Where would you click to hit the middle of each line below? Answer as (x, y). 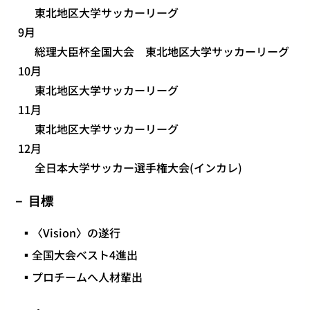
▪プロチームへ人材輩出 (82, 277)
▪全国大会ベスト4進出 (80, 255)
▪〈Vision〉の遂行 (71, 233)
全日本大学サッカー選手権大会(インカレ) (138, 168)
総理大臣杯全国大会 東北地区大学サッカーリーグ (162, 52)
